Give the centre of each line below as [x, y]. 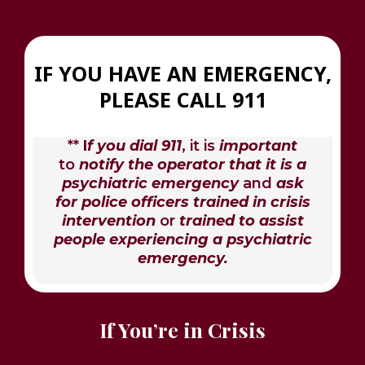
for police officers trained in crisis [182, 202]
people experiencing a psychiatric [182, 239]
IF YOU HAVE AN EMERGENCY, [182, 73]
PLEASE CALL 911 [182, 99]
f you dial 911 [134, 145]
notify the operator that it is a [193, 164]
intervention [108, 220]
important [258, 145]
